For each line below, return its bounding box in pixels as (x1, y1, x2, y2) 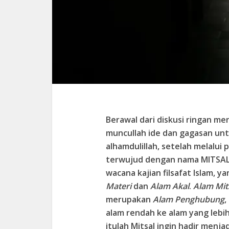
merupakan (106, 193, 153, 205)
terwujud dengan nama (106, 153, 201, 165)
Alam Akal (150, 180, 189, 192)
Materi (106, 180, 131, 192)
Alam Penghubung (153, 193, 224, 205)
